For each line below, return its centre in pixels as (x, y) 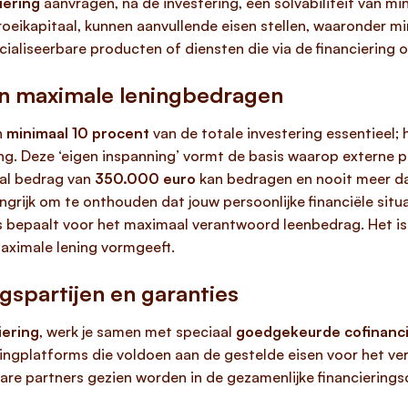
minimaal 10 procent (78, 133)
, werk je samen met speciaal (138, 331)
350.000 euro (145, 178)
